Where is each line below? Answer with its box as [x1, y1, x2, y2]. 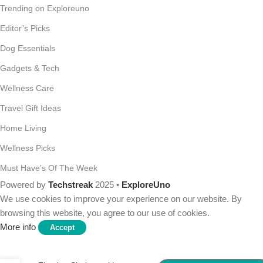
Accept [50, 223, 75, 232]
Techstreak [48, 180, 93, 190]
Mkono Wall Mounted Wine [38, 227, 137, 237]
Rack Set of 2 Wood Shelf [38, 238, 133, 248]
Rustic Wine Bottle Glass [38, 249, 129, 259]
